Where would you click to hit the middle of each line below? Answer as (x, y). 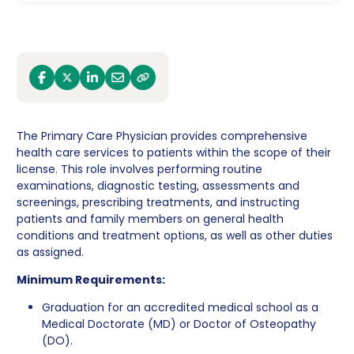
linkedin (111, 84)
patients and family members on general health (150, 219)
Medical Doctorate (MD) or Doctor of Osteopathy (179, 324)
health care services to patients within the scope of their (173, 153)
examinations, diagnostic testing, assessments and (158, 186)
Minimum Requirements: (90, 280)
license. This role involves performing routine (139, 169)
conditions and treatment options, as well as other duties (174, 236)
